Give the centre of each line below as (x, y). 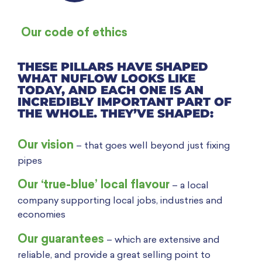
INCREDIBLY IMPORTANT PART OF (125, 101)
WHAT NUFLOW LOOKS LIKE (106, 78)
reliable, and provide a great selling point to (114, 255)
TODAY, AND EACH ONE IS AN (111, 90)
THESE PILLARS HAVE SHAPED (113, 66)
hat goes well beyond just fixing (159, 146)
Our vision (46, 145)
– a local (189, 186)
